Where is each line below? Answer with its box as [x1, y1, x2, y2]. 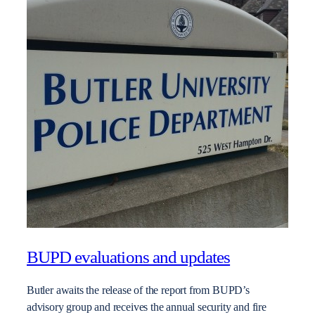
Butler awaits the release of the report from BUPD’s [27, 283, 250, 297]
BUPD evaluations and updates [27, 247, 231, 267]
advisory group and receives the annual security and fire [27, 300, 266, 314]
